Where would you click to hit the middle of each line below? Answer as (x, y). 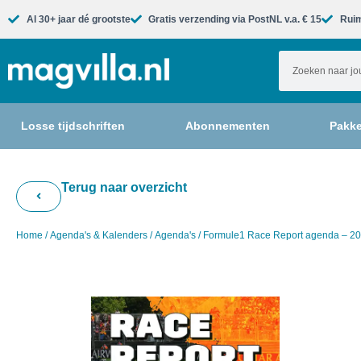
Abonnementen (227, 126)
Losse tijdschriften (73, 126)
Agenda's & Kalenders (99, 235)
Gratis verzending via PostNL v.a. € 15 (235, 19)
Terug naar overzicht (124, 187)
